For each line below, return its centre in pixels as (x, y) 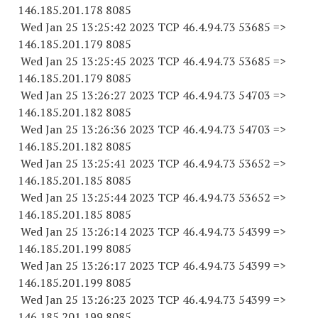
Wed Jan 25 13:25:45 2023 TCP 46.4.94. (120, 61)
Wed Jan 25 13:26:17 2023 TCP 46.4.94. (120, 265)
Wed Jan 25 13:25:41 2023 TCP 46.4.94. (120, 163)
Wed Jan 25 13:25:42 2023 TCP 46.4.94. (120, 27)
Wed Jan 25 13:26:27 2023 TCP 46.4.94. (120, 95)
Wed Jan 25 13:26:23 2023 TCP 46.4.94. (120, 300)
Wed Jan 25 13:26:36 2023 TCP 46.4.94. (120, 129)
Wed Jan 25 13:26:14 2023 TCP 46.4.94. (120, 231)
